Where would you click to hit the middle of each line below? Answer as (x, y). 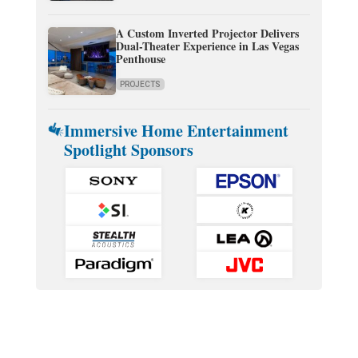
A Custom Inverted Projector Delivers (207, 34)
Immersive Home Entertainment (177, 131)
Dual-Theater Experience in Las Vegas (207, 46)
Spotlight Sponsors (129, 150)
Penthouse (140, 59)
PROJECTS (140, 85)
